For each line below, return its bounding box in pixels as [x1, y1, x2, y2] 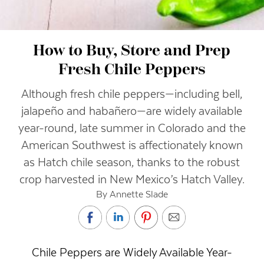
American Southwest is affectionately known [21, 138, 243, 153]
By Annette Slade [95, 189, 168, 200]
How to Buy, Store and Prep [33, 44, 231, 60]
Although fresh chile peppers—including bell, [21, 87, 243, 101]
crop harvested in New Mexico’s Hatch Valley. [19, 173, 245, 187]
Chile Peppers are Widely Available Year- [31, 246, 232, 260]
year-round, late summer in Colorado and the [18, 121, 246, 136]
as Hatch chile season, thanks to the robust [24, 156, 240, 170]
